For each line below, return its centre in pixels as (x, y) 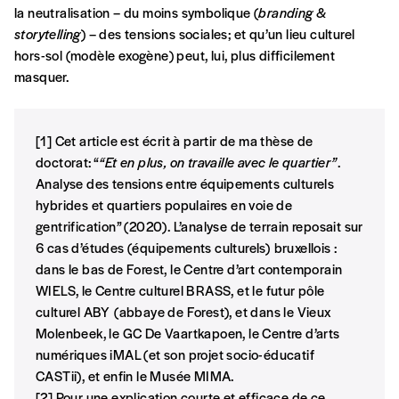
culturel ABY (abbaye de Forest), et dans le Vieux (183, 312)
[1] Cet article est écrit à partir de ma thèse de (175, 141)
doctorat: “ (68, 162)
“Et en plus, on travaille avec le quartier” (218, 162)
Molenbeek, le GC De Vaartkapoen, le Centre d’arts (188, 333)
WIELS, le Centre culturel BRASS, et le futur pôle (180, 290)
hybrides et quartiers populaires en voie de (164, 205)
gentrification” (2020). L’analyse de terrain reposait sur (199, 226)
